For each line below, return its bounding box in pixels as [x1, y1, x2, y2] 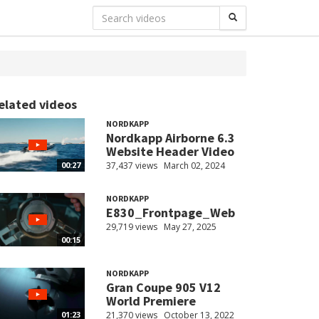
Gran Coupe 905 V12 [105, 279, 221, 296]
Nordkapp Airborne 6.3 [105, 130, 235, 146]
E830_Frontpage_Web [105, 204, 235, 221]
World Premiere [105, 293, 196, 310]
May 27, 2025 [163, 221, 216, 234]
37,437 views [105, 159, 157, 172]
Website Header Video [105, 143, 234, 159]
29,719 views [105, 221, 157, 234]
